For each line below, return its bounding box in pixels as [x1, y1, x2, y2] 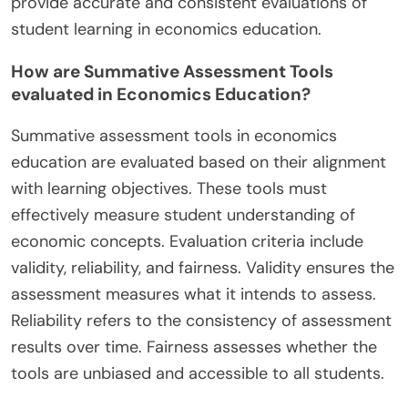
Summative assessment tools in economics [11, 125, 337, 148]
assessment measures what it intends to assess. [11, 283, 376, 306]
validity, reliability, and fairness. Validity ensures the [11, 257, 394, 280]
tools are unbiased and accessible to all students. [11, 362, 384, 385]
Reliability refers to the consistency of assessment [11, 310, 392, 332]
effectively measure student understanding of [11, 204, 355, 227]
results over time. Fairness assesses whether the [11, 336, 377, 359]
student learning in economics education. [11, 18, 321, 41]
